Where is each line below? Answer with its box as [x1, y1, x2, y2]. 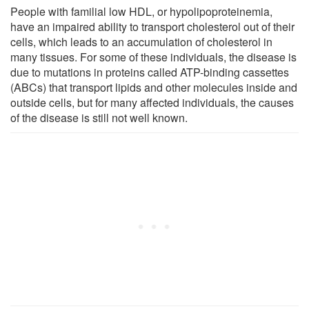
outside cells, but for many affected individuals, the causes [10, 94, 294, 110]
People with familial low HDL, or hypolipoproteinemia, [10, 3, 272, 19]
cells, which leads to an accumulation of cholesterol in [10, 33, 272, 50]
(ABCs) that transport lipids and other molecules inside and [10, 79, 297, 95]
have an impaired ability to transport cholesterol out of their [10, 18, 295, 34]
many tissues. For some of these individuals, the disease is [10, 48, 297, 65]
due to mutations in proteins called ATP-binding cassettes [10, 63, 289, 80]
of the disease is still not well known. [10, 109, 188, 126]
